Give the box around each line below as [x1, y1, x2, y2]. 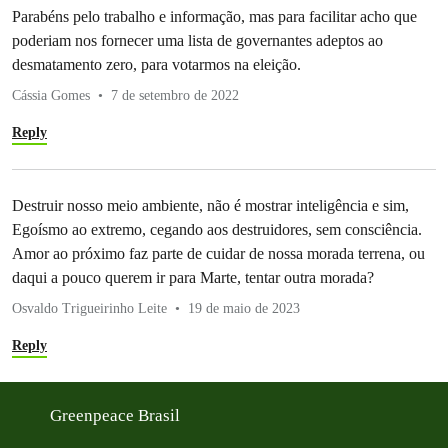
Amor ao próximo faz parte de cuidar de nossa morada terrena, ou [12, 245, 425, 263]
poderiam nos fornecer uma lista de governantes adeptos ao [12, 32, 383, 50]
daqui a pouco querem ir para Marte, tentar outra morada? [12, 269, 374, 287]
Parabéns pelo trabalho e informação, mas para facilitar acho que [12, 8, 417, 26]
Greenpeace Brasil [50, 406, 184, 426]
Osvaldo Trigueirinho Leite [12, 301, 167, 317]
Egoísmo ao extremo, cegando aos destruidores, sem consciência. [12, 221, 422, 239]
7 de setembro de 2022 [111, 88, 239, 104]
